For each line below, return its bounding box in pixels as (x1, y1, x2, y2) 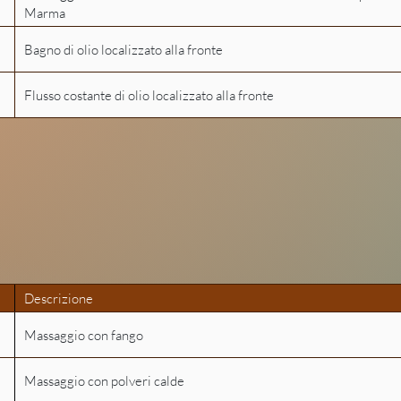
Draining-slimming (115, 178, 286, 201)
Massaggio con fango (24, 326, 143, 344)
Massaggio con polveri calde (24, 371, 184, 389)
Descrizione (24, 289, 93, 307)
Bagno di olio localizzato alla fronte (24, 40, 223, 58)
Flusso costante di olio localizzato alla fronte (24, 86, 274, 104)
